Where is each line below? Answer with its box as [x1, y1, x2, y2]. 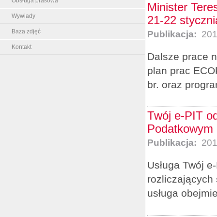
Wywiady [12, 12, 35, 19]
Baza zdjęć [12, 28, 41, 35]
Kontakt [12, 43, 31, 50]
